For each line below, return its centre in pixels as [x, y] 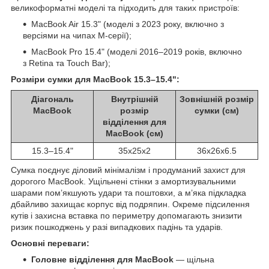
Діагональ [52, 99]
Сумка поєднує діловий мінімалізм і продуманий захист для [128, 170]
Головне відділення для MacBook [102, 259]
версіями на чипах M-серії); [77, 35]
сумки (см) [217, 110]
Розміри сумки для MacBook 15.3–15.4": [95, 79]
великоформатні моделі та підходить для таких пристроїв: [125, 8]
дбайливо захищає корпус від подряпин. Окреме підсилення [130, 204]
